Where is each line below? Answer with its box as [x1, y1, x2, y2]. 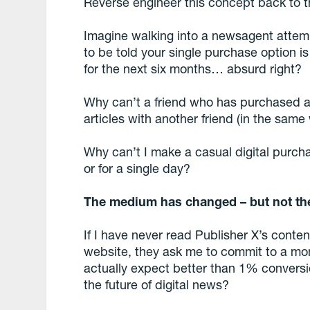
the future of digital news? [84, 277, 230, 292]
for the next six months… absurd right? [84, 61, 302, 76]
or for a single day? [84, 161, 191, 176]
